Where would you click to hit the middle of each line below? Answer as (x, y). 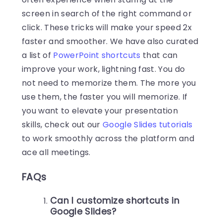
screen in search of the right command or (107, 14)
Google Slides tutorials (148, 125)
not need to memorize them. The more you (109, 83)
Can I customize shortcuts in (115, 201)
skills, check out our (62, 125)
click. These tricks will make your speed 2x (107, 28)
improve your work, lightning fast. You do (104, 69)
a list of (38, 55)
